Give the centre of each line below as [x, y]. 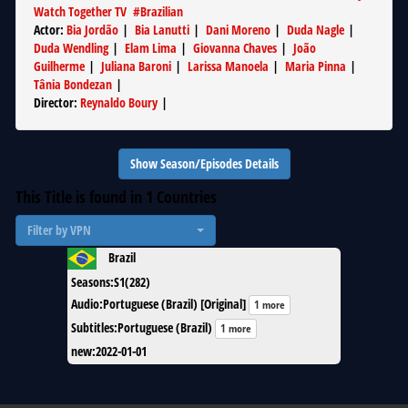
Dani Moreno [238, 30]
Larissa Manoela [228, 66]
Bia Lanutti [162, 30]
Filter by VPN [59, 230]
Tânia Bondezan [73, 84]
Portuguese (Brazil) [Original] [174, 304]
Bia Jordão [92, 30]
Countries [185, 197]
